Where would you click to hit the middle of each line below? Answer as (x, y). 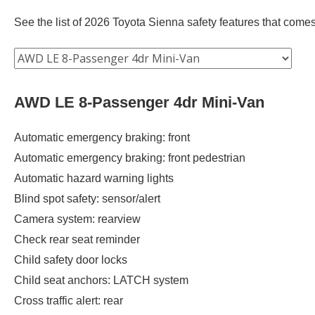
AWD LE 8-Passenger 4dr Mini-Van (139, 102)
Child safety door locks (71, 259)
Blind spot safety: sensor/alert (87, 198)
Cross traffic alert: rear (69, 300)
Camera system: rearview (77, 219)
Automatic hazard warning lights (94, 178)
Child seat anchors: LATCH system (101, 280)
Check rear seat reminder (77, 239)
